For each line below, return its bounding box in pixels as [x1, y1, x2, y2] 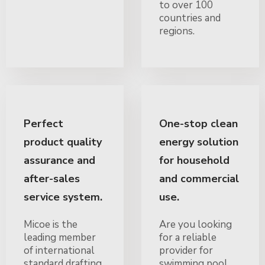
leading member [24, 230, 96, 244]
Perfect [24, 116, 63, 131]
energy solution [159, 134, 238, 149]
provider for [159, 243, 213, 257]
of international [24, 243, 95, 257]
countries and [159, 11, 221, 25]
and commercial [159, 171, 239, 186]
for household [159, 153, 230, 167]
